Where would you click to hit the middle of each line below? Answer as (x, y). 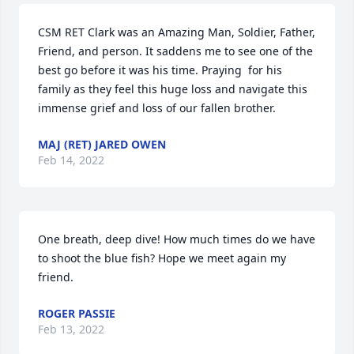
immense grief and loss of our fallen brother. (157, 108)
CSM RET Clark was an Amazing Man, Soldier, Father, (177, 32)
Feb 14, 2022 (71, 160)
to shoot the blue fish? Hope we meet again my (162, 258)
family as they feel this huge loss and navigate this (173, 89)
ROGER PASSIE (77, 313)
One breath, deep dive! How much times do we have (177, 239)
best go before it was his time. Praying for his (160, 70)
